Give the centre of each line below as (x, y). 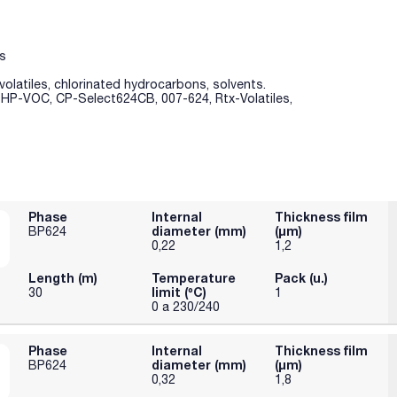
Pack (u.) (301, 278)
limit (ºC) (179, 292)
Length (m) (63, 278)
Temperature (194, 278)
